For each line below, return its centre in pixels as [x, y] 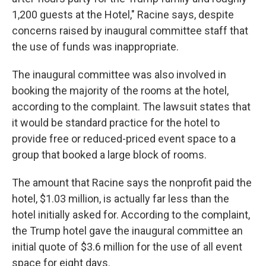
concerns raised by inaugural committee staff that [130, 31]
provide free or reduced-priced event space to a [124, 139]
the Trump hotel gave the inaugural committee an [127, 231]
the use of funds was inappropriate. [95, 47]
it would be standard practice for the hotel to [116, 123]
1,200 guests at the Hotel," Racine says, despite [123, 15]
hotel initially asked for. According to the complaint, [131, 215]
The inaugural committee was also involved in [119, 75]
